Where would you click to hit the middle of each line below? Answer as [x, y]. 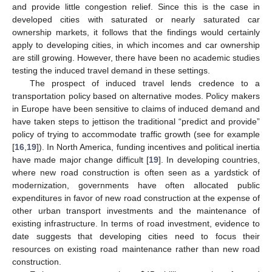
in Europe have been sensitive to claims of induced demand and [136, 109]
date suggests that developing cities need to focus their [136, 236]
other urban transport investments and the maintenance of [136, 211]
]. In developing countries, [209, 160]
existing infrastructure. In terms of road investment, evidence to [136, 223]
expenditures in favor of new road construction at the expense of [136, 198]
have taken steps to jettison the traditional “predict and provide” [136, 121]
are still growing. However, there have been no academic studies [136, 58]
